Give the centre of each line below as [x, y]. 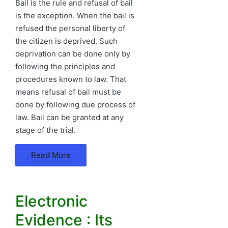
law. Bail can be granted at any [69, 117]
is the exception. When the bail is [75, 15]
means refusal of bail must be [68, 92]
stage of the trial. [46, 130]
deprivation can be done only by [73, 53]
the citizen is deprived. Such [66, 41]
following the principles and [65, 66]
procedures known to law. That [71, 79]
